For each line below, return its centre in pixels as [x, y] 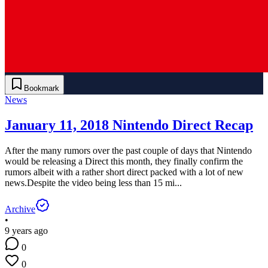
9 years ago [26, 230]
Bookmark [42, 89]
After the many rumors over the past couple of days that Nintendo [128, 150]
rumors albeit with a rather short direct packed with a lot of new [124, 172]
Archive [20, 209]
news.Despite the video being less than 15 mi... [93, 182]
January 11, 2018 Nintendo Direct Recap [129, 125]
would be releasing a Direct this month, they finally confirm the [124, 161]
